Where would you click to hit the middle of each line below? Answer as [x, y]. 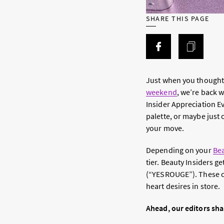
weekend [161, 92]
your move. [165, 128]
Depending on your [179, 150]
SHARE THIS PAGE [178, 19]
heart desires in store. [183, 186]
